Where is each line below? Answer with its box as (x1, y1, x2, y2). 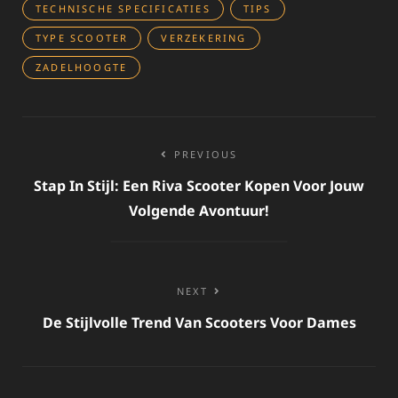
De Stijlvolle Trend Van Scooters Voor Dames (42, 312, 356, 332)
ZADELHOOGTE (36, 60, 128, 74)
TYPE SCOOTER (36, 30, 129, 44)
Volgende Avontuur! (129, 200, 269, 220)
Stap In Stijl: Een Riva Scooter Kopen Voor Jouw (34, 175, 364, 195)
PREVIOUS (173, 147, 238, 161)
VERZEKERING (161, 30, 247, 44)
